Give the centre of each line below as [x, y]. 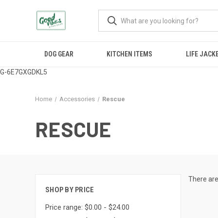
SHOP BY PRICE [70, 190]
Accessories [77, 99]
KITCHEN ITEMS [130, 54]
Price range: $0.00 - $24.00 [87, 207]
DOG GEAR [59, 54]
